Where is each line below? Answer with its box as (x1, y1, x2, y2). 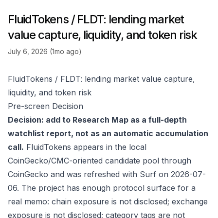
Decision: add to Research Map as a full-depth (8, 115, 187, 125)
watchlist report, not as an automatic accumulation (8, 128, 208, 138)
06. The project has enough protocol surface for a (8, 183, 196, 193)
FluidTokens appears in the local (24, 142, 146, 152)
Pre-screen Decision (8, 101, 83, 111)
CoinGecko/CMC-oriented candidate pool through (8, 156, 191, 165)
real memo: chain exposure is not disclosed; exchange (8, 197, 208, 206)
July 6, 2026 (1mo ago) (8, 47, 82, 55)
